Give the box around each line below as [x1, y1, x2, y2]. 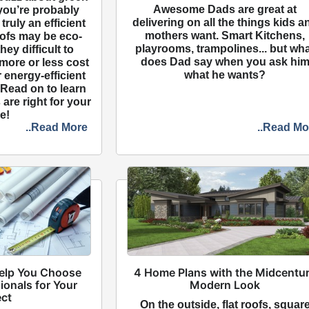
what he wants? [184, 68, 266, 81]
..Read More [26, 121, 88, 133]
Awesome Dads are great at [153, 3, 297, 15]
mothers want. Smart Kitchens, [145, 29, 306, 41]
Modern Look [190, 277, 261, 292]
